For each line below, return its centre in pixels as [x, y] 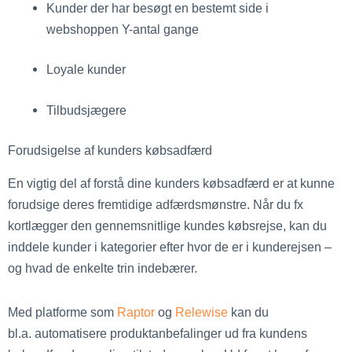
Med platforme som [61, 312]
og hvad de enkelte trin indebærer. [103, 268]
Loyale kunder [86, 70]
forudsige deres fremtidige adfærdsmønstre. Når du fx [156, 205]
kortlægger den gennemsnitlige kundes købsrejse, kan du [167, 226]
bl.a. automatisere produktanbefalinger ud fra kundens [158, 334]
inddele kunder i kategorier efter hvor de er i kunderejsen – [170, 247]
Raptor [134, 312]
